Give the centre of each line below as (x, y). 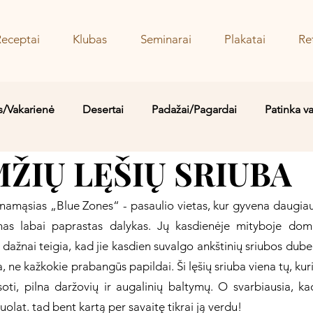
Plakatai (245, 39)
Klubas (90, 39)
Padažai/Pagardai (194, 109)
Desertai (103, 109)
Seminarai (166, 39)
